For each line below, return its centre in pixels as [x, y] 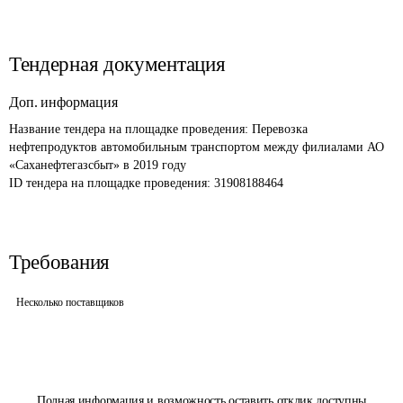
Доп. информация [63, 102]
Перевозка [282, 129]
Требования [59, 262]
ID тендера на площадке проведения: [112, 183]
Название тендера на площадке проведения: [130, 129]
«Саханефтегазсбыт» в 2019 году [98, 165]
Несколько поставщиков [70, 302]
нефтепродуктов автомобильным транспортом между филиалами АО [198, 147]
